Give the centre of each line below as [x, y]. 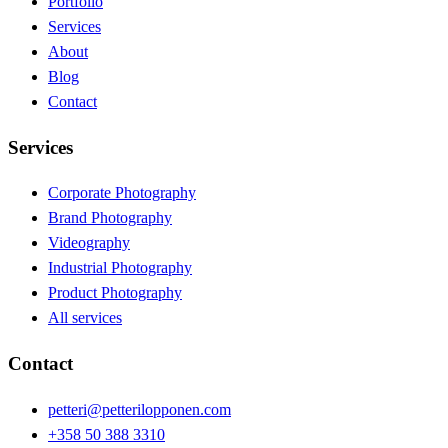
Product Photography [115, 293]
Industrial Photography [120, 268]
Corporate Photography [122, 193]
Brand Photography [110, 218]
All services [85, 318]
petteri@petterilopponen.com [139, 409]
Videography [89, 243]
